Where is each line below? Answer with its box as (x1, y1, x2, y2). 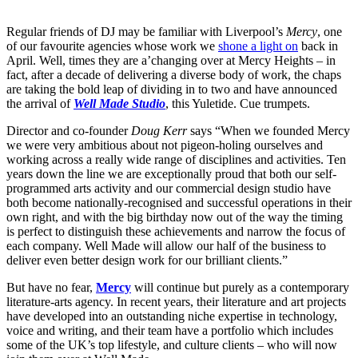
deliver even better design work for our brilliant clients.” (6, 253, 288, 268)
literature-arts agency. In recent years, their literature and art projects (6, 295, 346, 309)
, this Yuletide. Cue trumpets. (165, 97, 310, 111)
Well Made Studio (74, 97, 165, 111)
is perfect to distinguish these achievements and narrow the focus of (6, 225, 345, 239)
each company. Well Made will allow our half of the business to (6, 239, 326, 253)
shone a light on (218, 39, 298, 54)
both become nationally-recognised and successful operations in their (6, 196, 352, 210)
